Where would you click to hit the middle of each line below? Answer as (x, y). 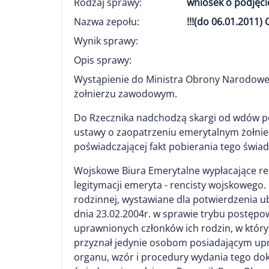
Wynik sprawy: (106, 41)
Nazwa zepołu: (107, 22)
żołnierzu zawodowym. (125, 94)
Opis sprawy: (103, 60)
